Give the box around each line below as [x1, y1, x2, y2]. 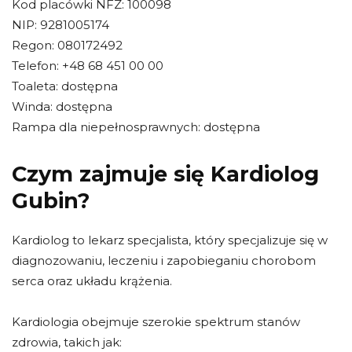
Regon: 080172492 [12, 37, 123, 53]
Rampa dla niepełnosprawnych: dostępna [12, 119, 260, 134]
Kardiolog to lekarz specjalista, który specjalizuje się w [12, 232, 328, 247]
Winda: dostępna [12, 98, 112, 114]
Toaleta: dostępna [12, 78, 118, 93]
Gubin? [12, 187, 90, 214]
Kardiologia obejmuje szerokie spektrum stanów [12, 313, 300, 329]
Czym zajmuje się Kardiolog [12, 160, 319, 187]
